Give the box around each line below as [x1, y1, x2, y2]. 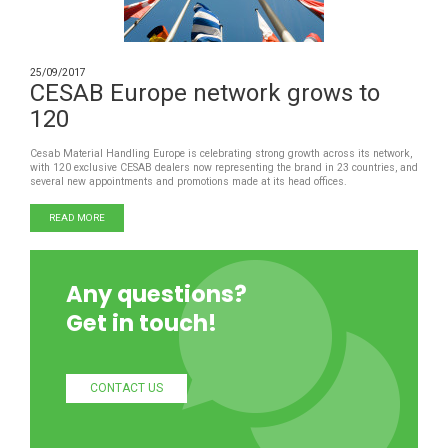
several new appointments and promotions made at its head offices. [30, 175, 347, 189]
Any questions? [66, 278, 247, 311]
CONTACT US [90, 381, 163, 396]
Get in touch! [66, 307, 217, 340]
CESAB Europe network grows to [30, 79, 380, 108]
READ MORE [49, 212, 105, 224]
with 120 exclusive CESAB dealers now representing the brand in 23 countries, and [30, 161, 418, 175]
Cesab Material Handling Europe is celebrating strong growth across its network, [30, 147, 412, 161]
